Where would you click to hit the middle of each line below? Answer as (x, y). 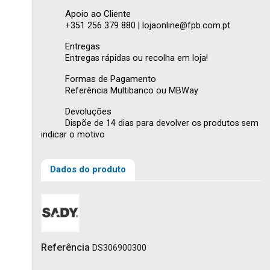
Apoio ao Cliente (98, 14)
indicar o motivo (73, 135)
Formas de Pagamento (111, 79)
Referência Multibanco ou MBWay (132, 91)
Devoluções (88, 111)
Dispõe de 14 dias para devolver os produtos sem (162, 123)
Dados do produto (88, 169)
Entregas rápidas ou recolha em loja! (137, 58)
